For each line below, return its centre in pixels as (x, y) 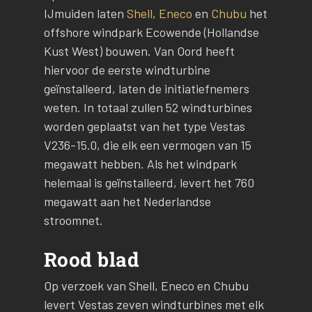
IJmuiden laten (85, 14)
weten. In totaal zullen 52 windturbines (148, 108)
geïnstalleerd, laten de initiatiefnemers (146, 89)
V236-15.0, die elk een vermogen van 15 (147, 145)
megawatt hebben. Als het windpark (140, 164)
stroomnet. (73, 220)
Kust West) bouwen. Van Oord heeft (139, 51)
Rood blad (92, 260)
